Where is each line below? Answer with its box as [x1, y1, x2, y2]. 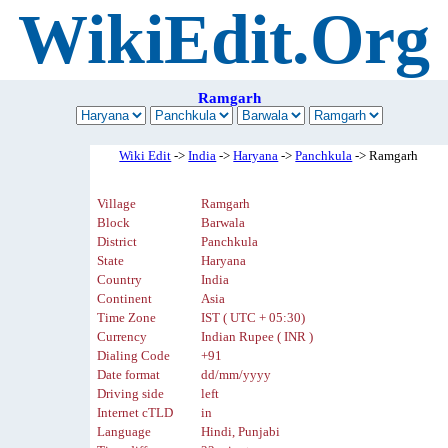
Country [97, 273, 143, 288]
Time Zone [97, 311, 157, 326]
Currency [97, 330, 148, 345]
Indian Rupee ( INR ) [201, 330, 314, 345]
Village [97, 197, 137, 212]
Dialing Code [97, 349, 171, 364]
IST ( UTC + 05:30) [201, 311, 306, 326]
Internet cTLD [97, 406, 174, 421]
